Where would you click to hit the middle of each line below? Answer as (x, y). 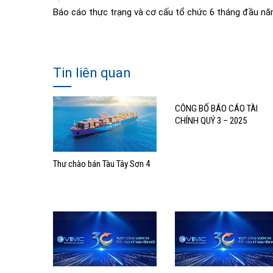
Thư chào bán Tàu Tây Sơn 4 (101, 164)
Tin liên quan (92, 73)
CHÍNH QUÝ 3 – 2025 (211, 121)
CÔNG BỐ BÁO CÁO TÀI (216, 108)
